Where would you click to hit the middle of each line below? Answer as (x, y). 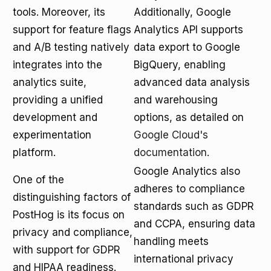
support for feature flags (72, 30)
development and (55, 117)
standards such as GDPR (194, 206)
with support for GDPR (67, 250)
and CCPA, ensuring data (194, 224)
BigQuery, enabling (180, 65)
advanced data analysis (192, 82)
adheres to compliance (189, 189)
